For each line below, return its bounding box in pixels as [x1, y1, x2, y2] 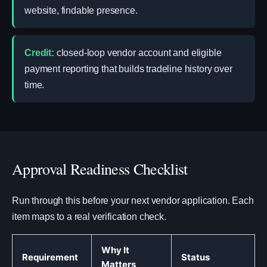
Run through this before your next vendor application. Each [12, 195, 254, 206]
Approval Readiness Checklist [12, 159, 188, 179]
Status [181, 252, 210, 263]
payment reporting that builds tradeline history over [24, 64, 232, 74]
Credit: [24, 48, 54, 58]
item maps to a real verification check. [12, 212, 166, 222]
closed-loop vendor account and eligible [54, 48, 222, 58]
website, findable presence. [24, 5, 138, 15]
